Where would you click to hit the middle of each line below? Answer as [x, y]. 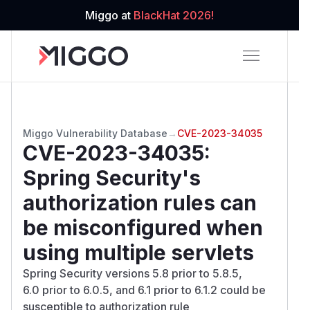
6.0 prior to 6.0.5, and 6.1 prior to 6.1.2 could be [144, 290]
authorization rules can [140, 202]
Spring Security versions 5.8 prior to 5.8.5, [133, 273]
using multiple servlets [138, 252]
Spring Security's [112, 177]
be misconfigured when [143, 227]
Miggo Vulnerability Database [95, 133]
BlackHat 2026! [174, 15]
